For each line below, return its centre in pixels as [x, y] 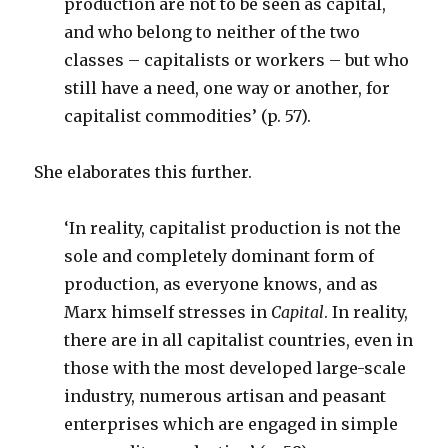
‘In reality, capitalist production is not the [233, 228]
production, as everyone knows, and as [221, 284]
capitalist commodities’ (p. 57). [188, 116]
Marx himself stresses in [168, 312]
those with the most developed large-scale [235, 368]
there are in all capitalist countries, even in [239, 340]
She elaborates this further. [143, 172]
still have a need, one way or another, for [227, 88]
